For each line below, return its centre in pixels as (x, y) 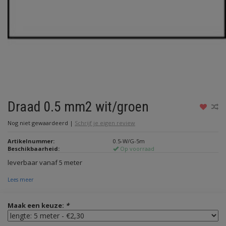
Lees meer (20, 180)
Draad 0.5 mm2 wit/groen (78, 107)
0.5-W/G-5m (129, 141)
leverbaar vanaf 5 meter (45, 162)
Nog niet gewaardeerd (39, 123)
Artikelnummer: (31, 141)
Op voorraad (136, 149)
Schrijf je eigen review (105, 123)
